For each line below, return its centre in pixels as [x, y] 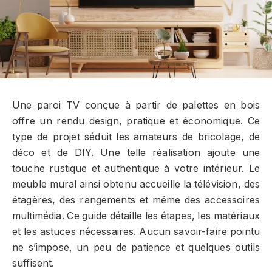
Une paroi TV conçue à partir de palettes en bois [136, 106]
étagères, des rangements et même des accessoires [136, 200]
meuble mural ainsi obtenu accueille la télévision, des [136, 185]
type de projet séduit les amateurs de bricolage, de [136, 137]
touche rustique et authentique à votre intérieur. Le [136, 169]
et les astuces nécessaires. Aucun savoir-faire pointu [136, 232]
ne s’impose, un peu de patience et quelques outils [136, 248]
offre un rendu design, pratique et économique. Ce [136, 121]
